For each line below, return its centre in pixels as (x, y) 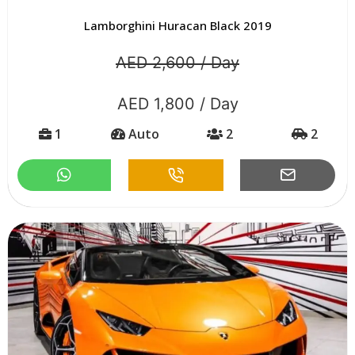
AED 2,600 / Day (177, 62)
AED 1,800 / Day (177, 103)
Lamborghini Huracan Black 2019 (177, 25)
